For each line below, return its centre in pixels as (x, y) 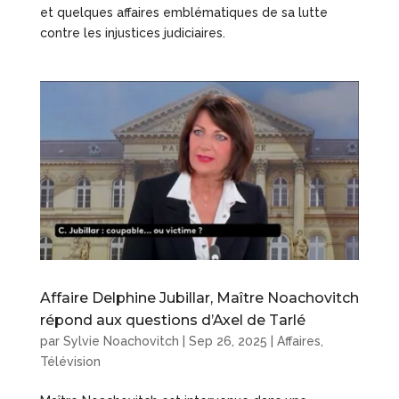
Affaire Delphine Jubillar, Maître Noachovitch (199, 298)
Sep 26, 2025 (228, 342)
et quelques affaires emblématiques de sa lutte (183, 12)
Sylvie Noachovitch (121, 342)
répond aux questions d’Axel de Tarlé (172, 321)
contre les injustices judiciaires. (132, 33)
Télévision (70, 362)
